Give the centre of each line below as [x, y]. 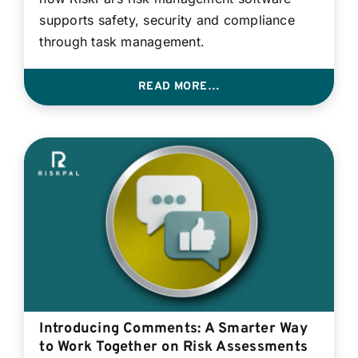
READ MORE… [179, 86]
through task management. [122, 41]
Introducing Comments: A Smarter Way [173, 328]
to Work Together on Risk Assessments [174, 347]
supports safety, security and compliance [167, 20]
